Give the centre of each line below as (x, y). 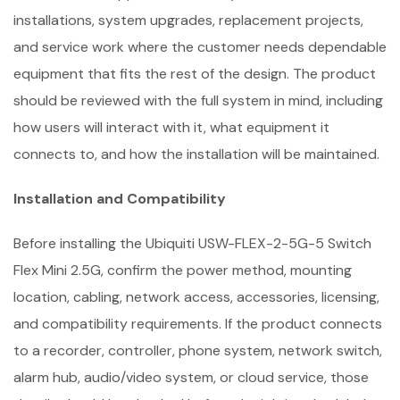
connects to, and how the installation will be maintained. (196, 154)
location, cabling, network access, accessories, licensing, (196, 297)
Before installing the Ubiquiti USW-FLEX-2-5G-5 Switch (192, 243)
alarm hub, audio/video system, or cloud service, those (191, 377)
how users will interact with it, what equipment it (171, 127)
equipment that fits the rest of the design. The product (195, 74)
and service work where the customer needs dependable (200, 47)
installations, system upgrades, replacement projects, (188, 20)
